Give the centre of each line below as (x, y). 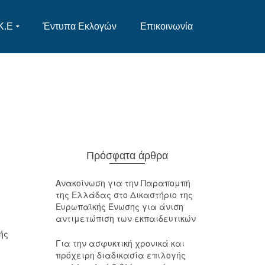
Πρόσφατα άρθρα (127, 156)
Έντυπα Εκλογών (80, 26)
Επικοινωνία (167, 26)
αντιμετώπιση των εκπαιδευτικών (125, 218)
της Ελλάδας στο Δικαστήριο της (124, 195)
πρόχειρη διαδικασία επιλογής (120, 255)
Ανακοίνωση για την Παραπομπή (123, 183)
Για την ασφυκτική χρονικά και (120, 243)
